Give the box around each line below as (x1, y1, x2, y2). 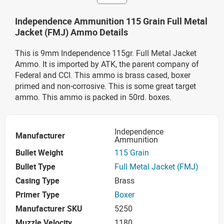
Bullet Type (15, 161, 55, 172)
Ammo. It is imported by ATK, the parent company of (15, 58, 199, 69)
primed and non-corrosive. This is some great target (15, 80, 196, 91)
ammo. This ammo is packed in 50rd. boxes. (15, 91, 171, 102)
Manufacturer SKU (15, 203, 82, 214)
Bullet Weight (15, 147, 63, 158)
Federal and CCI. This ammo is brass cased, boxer (15, 69, 190, 80)
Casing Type (15, 175, 59, 186)
